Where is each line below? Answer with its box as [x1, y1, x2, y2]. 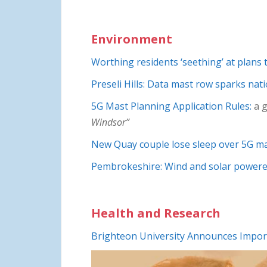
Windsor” [91, 115, 129, 129]
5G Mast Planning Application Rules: [91, 99, 252, 113]
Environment [91, 30, 172, 47]
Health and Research [91, 204, 221, 221]
